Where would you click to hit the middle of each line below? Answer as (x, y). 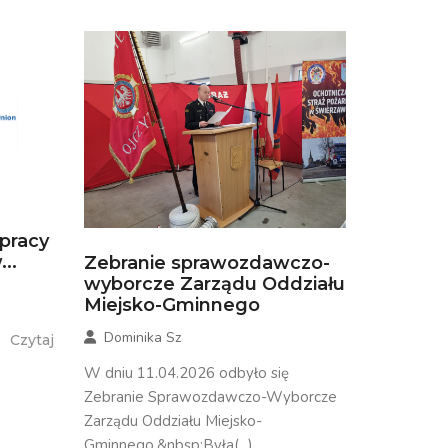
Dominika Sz (142, 337)
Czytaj (31, 339)
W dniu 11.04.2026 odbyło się (186, 372)
